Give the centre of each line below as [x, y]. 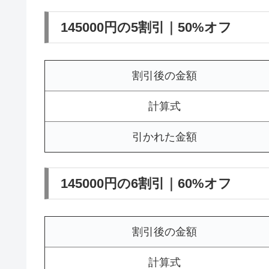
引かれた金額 [165, 137]
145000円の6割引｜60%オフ [146, 183]
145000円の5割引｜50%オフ [146, 27]
